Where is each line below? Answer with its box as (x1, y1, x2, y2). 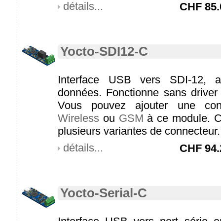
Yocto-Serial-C (60, 186, 147, 200)
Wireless (58, 112, 99, 124)
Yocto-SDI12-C (60, 44, 148, 58)
